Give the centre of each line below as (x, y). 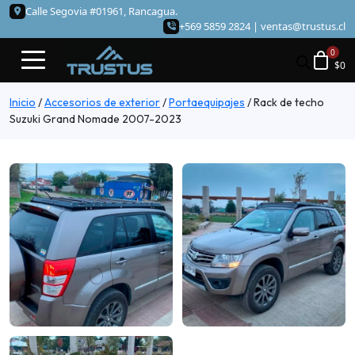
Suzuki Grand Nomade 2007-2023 (95, 119)
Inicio (23, 103)
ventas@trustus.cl (303, 26)
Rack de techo (288, 103)
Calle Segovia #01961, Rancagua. (101, 11)
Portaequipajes (207, 103)
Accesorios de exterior (102, 103)
